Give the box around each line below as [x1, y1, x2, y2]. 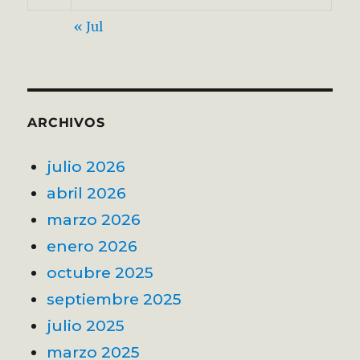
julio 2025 [47, 315, 125, 335]
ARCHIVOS [27, 114, 105, 130]
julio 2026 [47, 156, 126, 176]
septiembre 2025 [47, 288, 182, 309]
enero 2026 [47, 235, 138, 256]
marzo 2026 [47, 209, 141, 229]
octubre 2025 [47, 262, 154, 282]
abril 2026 [47, 182, 127, 202]
